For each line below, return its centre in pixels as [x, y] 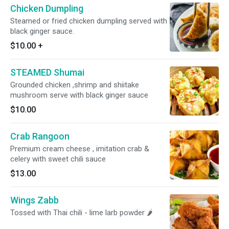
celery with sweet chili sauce [58, 159]
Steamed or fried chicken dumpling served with [89, 21]
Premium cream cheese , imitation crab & [80, 149]
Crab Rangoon [40, 136]
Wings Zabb [35, 200]
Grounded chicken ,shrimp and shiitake [75, 85]
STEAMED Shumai [47, 72]
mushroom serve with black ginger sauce [79, 95]
